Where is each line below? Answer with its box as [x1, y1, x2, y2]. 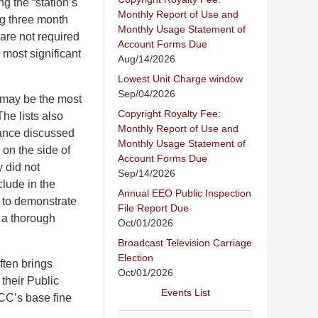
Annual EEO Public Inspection [118, 187, 251, 199]
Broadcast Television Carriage [118, 236, 252, 248]
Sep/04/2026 [118, 87, 175, 99]
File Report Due [118, 202, 189, 214]
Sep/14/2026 [118, 167, 175, 179]
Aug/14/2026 [118, 53, 175, 65]
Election [118, 251, 153, 263]
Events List [160, 286, 210, 298]
